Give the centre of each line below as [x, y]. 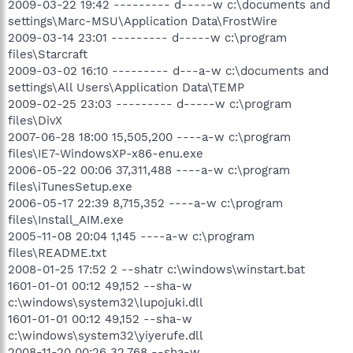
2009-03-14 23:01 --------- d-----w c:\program [147, 37]
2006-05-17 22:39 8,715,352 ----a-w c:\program [145, 203]
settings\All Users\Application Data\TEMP [126, 87]
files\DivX [35, 120]
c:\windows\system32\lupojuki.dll [106, 302]
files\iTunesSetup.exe [70, 186]
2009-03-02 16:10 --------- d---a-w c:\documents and [168, 71]
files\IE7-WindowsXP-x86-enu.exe [106, 153]
